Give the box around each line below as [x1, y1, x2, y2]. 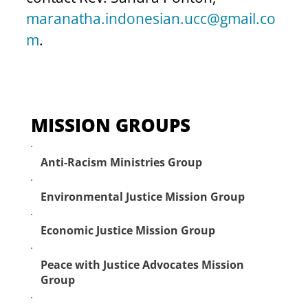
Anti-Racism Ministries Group [40, 155, 202, 170]
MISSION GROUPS [30, 112, 190, 137]
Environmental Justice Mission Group [40, 188, 245, 204]
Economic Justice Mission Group [40, 223, 215, 239]
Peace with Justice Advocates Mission [40, 257, 244, 273]
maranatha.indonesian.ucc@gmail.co [26, 9, 276, 29]
